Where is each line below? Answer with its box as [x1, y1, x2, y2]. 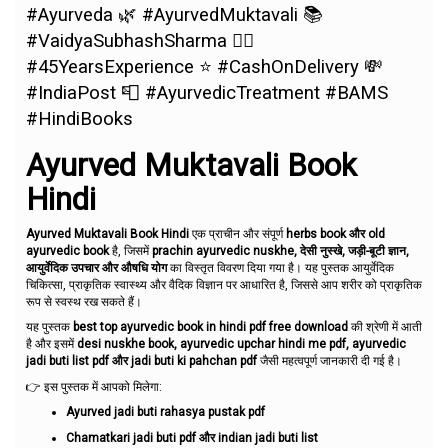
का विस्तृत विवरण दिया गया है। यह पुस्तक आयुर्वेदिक [167, 260, 394, 275]
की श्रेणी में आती [348, 320, 422, 334]
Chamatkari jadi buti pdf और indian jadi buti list [66, 430, 318, 445]
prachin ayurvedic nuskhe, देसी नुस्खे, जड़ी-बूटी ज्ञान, [152, 243, 409, 258]
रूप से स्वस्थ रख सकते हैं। [26, 294, 142, 309]
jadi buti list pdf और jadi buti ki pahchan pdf [26, 354, 257, 368]
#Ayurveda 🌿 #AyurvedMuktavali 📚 [26, 4, 323, 26]
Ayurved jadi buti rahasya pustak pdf [66, 405, 265, 419]
